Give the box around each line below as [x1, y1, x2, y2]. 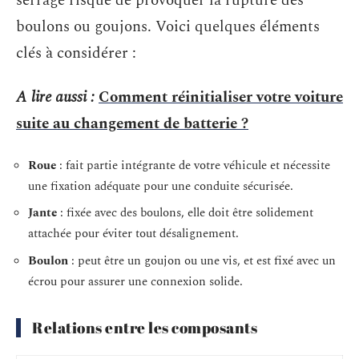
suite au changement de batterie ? [16, 112, 248, 135]
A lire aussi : [16, 86, 95, 109]
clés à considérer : [16, 41, 136, 65]
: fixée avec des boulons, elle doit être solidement [57, 204, 313, 222]
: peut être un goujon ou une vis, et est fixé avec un [68, 251, 336, 270]
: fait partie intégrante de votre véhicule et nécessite [56, 155, 330, 175]
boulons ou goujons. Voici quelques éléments [16, 14, 320, 38]
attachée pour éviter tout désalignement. [28, 224, 239, 243]
